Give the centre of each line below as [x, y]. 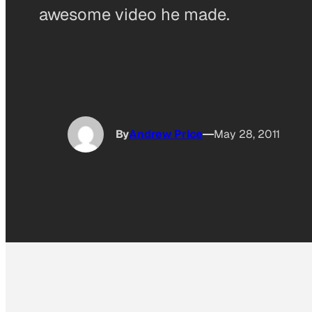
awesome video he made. [134, 14]
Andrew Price [166, 134]
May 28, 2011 [247, 134]
